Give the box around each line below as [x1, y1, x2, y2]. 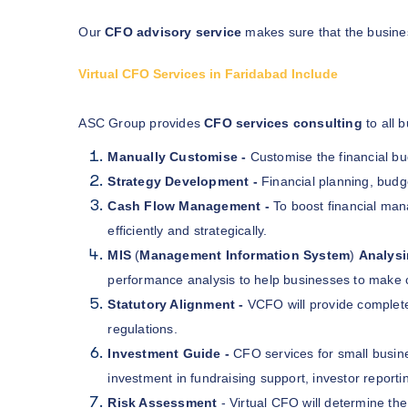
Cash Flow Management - [107, 198, 273, 213]
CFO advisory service [105, 24, 242, 39]
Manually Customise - [107, 148, 250, 164]
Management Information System [139, 247, 351, 262]
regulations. [107, 321, 178, 336]
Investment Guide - [107, 345, 229, 361]
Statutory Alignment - [107, 296, 248, 311]
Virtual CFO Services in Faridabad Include [78, 66, 339, 81]
